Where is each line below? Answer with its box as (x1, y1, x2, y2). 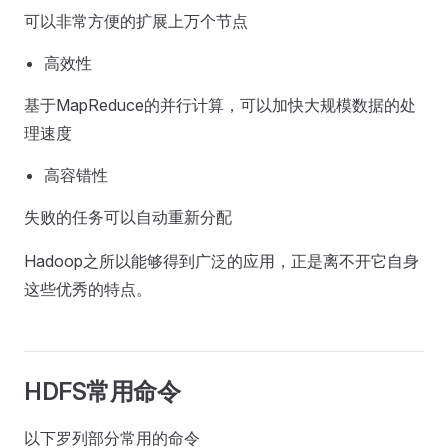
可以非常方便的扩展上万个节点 (24, 11, 248, 31)
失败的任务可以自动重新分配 (24, 207, 232, 227)
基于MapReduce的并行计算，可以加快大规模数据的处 (24, 95, 416, 115)
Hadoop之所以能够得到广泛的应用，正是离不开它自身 (24, 251, 419, 271)
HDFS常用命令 (24, 377, 181, 406)
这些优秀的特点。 (24, 279, 152, 299)
